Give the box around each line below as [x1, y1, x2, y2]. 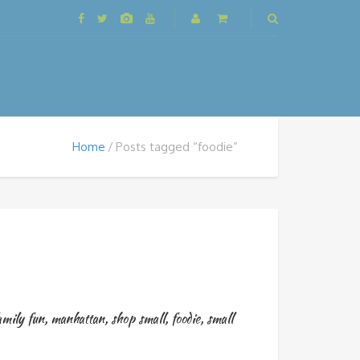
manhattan [50, 309, 104, 328]
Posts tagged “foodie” [116, 139, 238, 154]
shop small [110, 309, 165, 328]
